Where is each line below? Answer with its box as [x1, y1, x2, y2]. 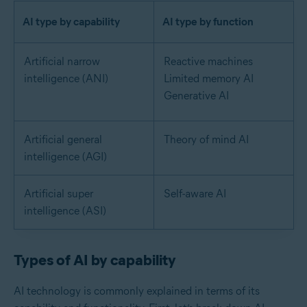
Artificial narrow [24, 54, 100, 68]
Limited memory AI [164, 71, 254, 85]
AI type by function [162, 14, 254, 28]
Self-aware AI [164, 186, 226, 200]
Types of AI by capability [14, 250, 176, 269]
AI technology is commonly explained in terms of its [14, 284, 260, 297]
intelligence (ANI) [24, 71, 108, 85]
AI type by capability [23, 14, 120, 28]
